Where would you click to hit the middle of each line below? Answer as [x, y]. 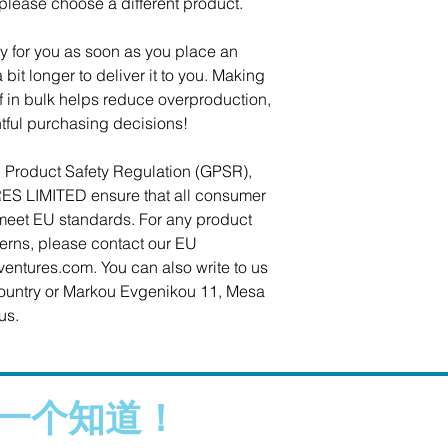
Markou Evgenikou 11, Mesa [162, 291]
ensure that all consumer [176, 195]
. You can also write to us [180, 267]
